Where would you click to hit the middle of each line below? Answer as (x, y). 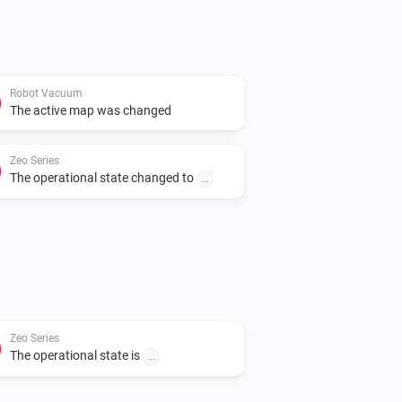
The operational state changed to (103, 177)
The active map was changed (91, 110)
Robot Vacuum (46, 93)
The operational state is (76, 355)
